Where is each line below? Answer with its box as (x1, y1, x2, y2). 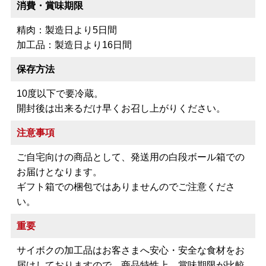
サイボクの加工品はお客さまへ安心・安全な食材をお (16, 245, 245, 256)
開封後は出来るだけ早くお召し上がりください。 (16, 103, 226, 114)
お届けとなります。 (16, 167, 102, 178)
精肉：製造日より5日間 (16, 25, 117, 36)
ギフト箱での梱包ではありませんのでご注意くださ (16, 182, 235, 192)
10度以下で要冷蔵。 (16, 88, 103, 99)
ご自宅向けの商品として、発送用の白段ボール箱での (16, 152, 245, 163)
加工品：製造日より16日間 (16, 40, 132, 50)
